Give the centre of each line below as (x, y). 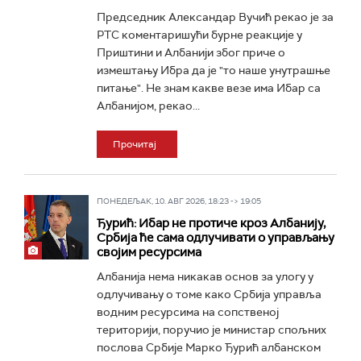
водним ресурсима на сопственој (188, 312)
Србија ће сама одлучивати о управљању (216, 238)
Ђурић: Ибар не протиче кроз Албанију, (211, 223)
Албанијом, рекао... (148, 106)
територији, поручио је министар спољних (212, 330)
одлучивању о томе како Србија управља (209, 294)
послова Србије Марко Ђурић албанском (209, 347)
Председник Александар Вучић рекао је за (215, 17)
